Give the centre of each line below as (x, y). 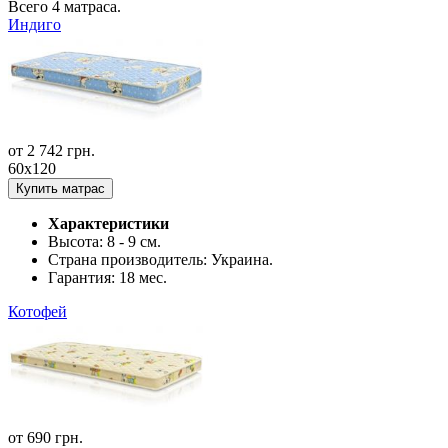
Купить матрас (60, 188)
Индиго (34, 24)
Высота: (77, 241)
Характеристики (108, 223)
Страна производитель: (129, 259)
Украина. (242, 259)
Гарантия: (83, 277)
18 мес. (143, 277)
